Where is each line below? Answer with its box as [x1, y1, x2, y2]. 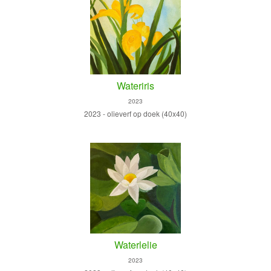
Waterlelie [114, 237, 157, 252]
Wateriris [117, 78, 154, 93]
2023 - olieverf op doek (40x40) [84, 108, 187, 119]
